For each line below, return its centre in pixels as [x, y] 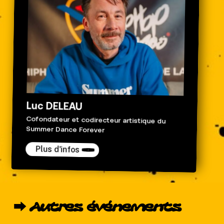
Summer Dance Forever [65, 130]
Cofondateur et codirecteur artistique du [95, 120]
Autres [56, 208]
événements [134, 208]
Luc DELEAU [54, 105]
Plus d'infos [57, 149]
